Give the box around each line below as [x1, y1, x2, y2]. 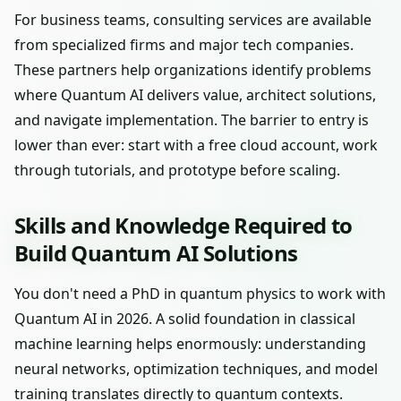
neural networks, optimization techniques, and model [14, 359, 378, 379]
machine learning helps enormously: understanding [14, 334, 366, 354]
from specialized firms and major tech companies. [14, 35, 354, 55]
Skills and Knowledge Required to [14, 210, 353, 240]
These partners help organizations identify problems [14, 60, 371, 80]
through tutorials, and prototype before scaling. [14, 160, 340, 180]
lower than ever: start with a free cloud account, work [14, 135, 378, 155]
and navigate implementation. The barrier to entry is [14, 110, 369, 130]
